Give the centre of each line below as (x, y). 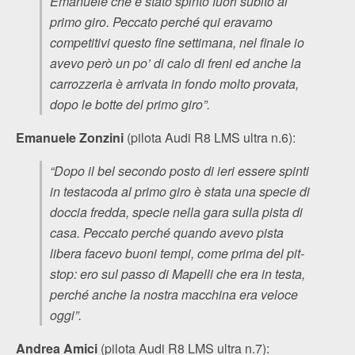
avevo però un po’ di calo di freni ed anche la (176, 63)
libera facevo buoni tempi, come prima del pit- (177, 253)
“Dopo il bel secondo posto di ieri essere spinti (179, 170)
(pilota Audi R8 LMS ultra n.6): (213, 137)
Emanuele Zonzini (71, 137)
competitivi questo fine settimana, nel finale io (177, 42)
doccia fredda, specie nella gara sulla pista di (176, 212)
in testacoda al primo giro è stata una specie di (180, 191)
